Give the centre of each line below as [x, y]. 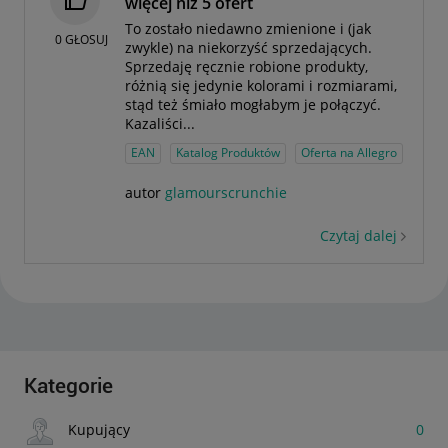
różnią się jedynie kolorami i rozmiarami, [261, 86]
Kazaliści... [160, 124]
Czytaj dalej [358, 235]
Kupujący [99, 429]
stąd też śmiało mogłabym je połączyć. [253, 105]
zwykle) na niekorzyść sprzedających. [248, 48]
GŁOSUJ [86, 39]
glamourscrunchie [226, 193]
